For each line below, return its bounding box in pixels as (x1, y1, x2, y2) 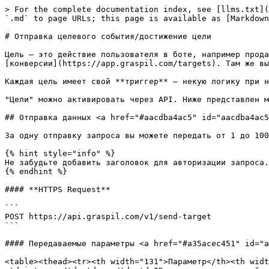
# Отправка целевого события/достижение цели (5, 32, 211, 41)
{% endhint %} (5, 167, 67, 176)
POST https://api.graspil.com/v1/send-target (5, 212, 211, 221)
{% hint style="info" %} (5, 149, 115, 158)
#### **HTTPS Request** (5, 185, 110, 194)
